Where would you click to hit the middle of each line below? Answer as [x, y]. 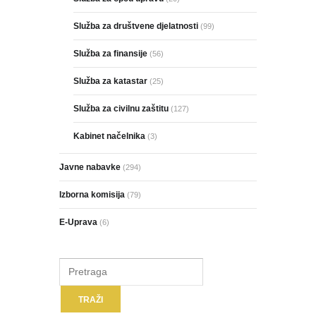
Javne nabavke [90, 167]
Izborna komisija [92, 194]
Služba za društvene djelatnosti [136, 26]
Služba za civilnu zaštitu [121, 108]
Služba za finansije [110, 53]
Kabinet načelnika [109, 136]
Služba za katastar [110, 81]
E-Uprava [78, 222]
